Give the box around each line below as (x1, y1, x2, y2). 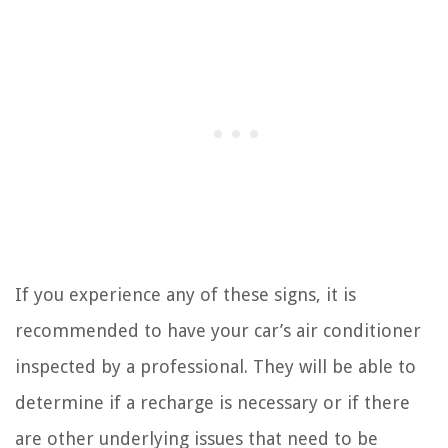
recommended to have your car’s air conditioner (15, 319, 421, 341)
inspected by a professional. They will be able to (15, 355, 416, 377)
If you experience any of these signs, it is (15, 283, 356, 305)
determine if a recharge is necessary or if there (15, 391, 410, 413)
